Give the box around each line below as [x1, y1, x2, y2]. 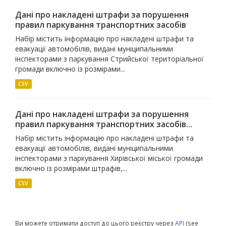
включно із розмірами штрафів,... [15, 163, 127, 174]
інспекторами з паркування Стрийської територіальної [15, 54, 204, 64]
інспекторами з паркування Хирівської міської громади [15, 153, 203, 163]
